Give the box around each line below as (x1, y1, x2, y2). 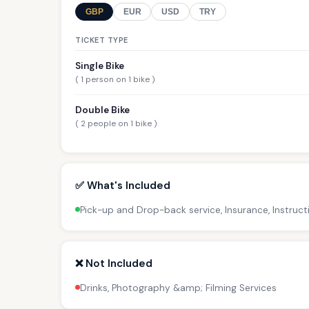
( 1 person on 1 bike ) (75, 74, 155, 86)
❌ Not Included (75, 256, 152, 270)
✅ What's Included (75, 178, 170, 192)
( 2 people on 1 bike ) (75, 119, 157, 130)
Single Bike (75, 59, 124, 72)
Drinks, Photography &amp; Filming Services (80, 281, 277, 294)
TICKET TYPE (75, 34, 128, 45)
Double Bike (75, 103, 130, 116)
